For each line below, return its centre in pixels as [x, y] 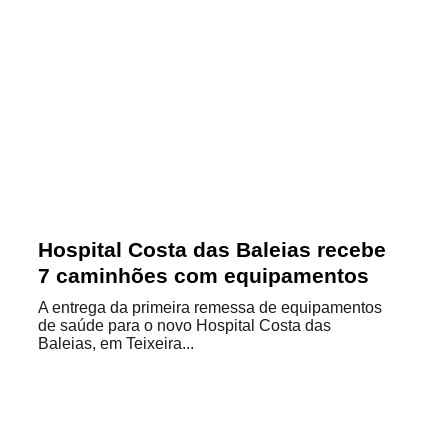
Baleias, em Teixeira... [116, 343]
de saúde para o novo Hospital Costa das [184, 325]
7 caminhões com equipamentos [203, 275]
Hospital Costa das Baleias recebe [212, 249]
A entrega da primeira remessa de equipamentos [210, 307]
